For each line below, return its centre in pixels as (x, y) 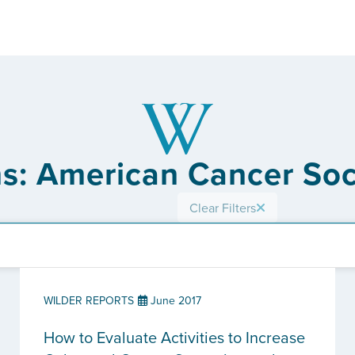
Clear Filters (223, 208)
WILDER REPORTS (89, 300)
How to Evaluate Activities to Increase (174, 337)
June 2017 (174, 300)
